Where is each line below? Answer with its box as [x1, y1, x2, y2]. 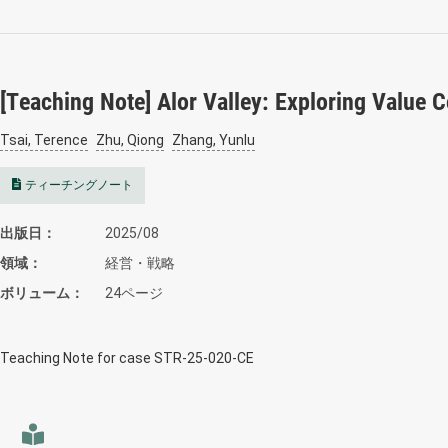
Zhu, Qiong [96, 131, 164, 148]
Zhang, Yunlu [172, 131, 255, 148]
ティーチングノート [25, 178, 133, 193]
